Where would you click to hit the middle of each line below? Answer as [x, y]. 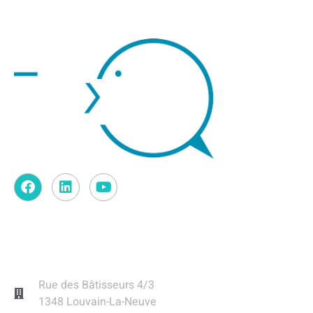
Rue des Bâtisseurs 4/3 [96, 285]
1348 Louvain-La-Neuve [97, 302]
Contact [48, 253]
